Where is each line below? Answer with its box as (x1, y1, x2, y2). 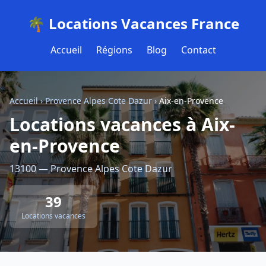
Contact (180, 43, 216, 56)
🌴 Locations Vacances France (27, 14, 239, 33)
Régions (96, 43, 132, 56)
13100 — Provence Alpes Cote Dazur (9, 162, 172, 175)
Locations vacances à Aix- (9, 112, 235, 137)
